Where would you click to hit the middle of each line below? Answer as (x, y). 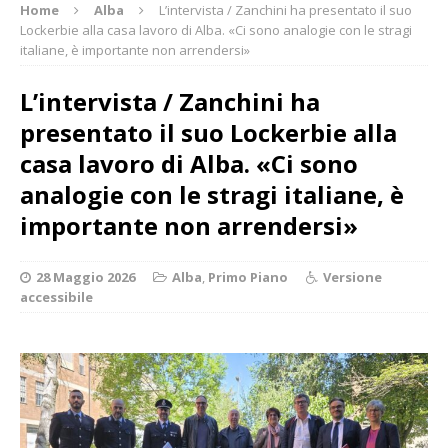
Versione (352, 276)
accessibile (56, 296)
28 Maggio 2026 (85, 276)
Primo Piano (248, 276)
